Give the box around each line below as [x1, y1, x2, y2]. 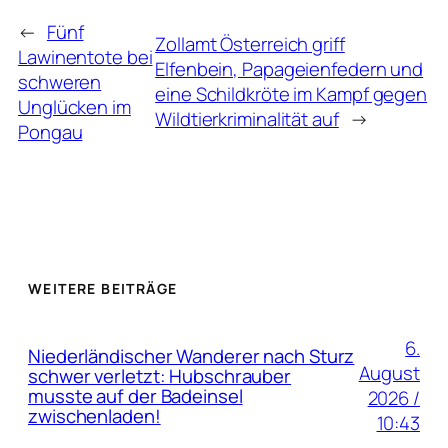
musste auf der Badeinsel [28, 382, 243, 409]
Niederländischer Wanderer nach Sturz [28, 342, 355, 369]
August [358, 359, 420, 386]
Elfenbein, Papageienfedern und [155, 56, 424, 83]
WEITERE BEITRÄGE [28, 278, 178, 298]
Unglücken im [18, 93, 131, 120]
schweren [18, 68, 102, 95]
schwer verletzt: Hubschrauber [28, 362, 292, 389]
